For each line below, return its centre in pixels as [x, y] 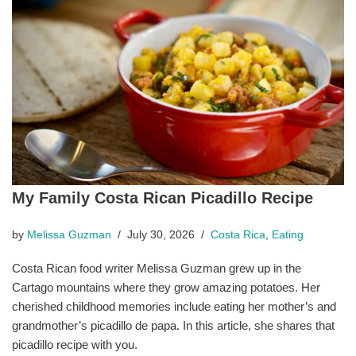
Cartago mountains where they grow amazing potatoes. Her [166, 288]
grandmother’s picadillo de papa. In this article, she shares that [173, 326]
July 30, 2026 [161, 235]
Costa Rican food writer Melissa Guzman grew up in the [157, 269]
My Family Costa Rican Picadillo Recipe [163, 198]
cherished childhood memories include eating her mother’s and [174, 307]
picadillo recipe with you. [75, 345]
